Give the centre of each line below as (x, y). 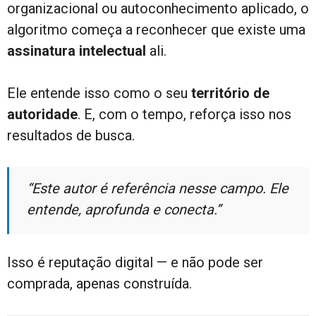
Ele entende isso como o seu (99, 93)
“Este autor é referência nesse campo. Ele (158, 188)
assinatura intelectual (77, 50)
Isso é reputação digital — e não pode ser (135, 262)
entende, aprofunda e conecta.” (124, 209)
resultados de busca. (71, 135)
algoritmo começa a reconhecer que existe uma (156, 29)
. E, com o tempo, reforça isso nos (184, 114)
